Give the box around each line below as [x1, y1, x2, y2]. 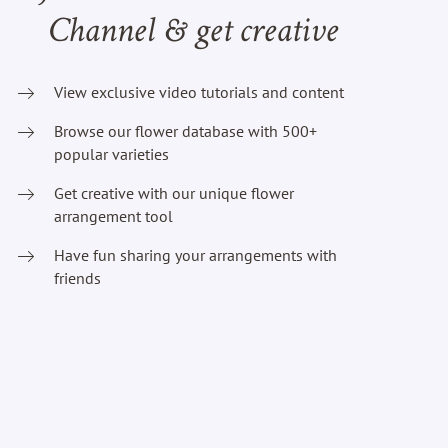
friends [53, 268, 101, 289]
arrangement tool [53, 206, 173, 227]
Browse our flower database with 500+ [53, 121, 317, 142]
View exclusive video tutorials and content [53, 82, 344, 103]
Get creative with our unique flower [53, 183, 294, 204]
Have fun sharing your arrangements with [53, 245, 337, 266]
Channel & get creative [47, 16, 338, 53]
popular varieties [53, 144, 169, 165]
